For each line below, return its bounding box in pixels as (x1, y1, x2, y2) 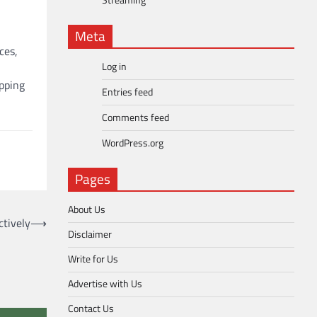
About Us (68, 202, 105, 217)
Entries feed (102, 84, 153, 100)
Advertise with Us (68, 276, 142, 292)
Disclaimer (68, 226, 112, 242)
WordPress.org (102, 135, 163, 151)
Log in (102, 59, 127, 74)
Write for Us (68, 251, 118, 267)
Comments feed (102, 110, 169, 125)
